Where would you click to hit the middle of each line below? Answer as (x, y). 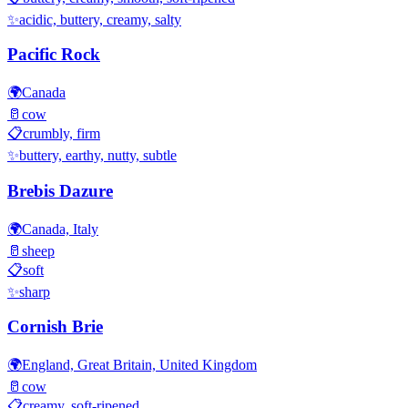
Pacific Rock (54, 55)
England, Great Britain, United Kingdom (139, 364)
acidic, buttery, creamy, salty (100, 19)
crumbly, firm (61, 134)
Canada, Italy (60, 229)
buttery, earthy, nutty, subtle (98, 156)
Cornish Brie (55, 327)
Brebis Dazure (60, 190)
